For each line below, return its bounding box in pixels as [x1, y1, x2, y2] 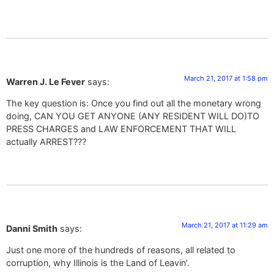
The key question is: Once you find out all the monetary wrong [6, 97, 261, 108]
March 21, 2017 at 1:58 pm [184, 73, 268, 83]
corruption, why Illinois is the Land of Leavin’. [6, 257, 190, 268]
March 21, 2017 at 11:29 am [182, 220, 268, 229]
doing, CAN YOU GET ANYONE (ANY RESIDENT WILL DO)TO [6, 110, 259, 121]
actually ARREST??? [6, 136, 86, 147]
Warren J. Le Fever [6, 76, 85, 87]
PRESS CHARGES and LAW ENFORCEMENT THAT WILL [6, 123, 236, 134]
